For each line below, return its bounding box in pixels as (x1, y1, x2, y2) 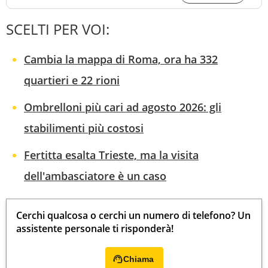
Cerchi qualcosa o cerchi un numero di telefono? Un (16, 209, 251, 222)
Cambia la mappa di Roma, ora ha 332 (24, 52, 218, 66)
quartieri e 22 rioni (24, 73, 120, 87)
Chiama (123, 254, 154, 264)
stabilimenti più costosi (24, 121, 144, 135)
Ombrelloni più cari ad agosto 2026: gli (24, 100, 221, 114)
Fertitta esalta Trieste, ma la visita (24, 148, 199, 162)
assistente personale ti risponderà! (16, 222, 173, 235)
